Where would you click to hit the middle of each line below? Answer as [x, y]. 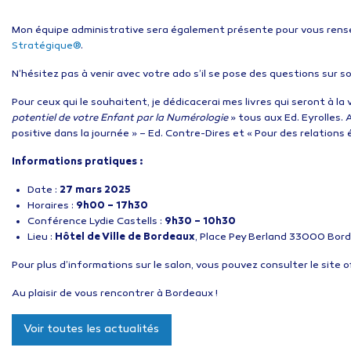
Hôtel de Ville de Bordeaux [125, 237]
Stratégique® [46, 46]
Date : [43, 190]
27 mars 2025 [95, 190]
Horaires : [52, 206]
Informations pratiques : [78, 162]
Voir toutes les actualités [92, 330]
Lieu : [41, 237]
